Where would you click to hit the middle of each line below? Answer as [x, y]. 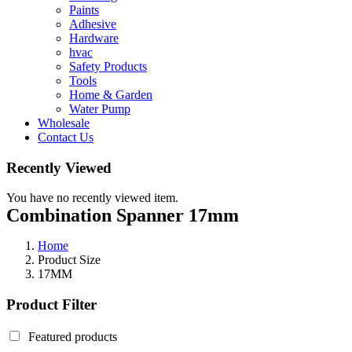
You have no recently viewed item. [92, 198]
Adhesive [93, 24]
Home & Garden [111, 94]
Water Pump [100, 108]
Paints [84, 9]
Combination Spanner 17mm [123, 216]
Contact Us [66, 137]
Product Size [69, 260]
